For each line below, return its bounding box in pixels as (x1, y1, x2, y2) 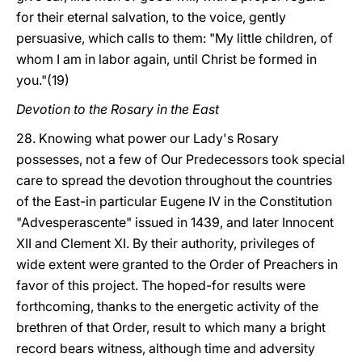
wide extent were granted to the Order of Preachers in (16, 256, 338, 272)
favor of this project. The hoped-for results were (16, 277, 305, 293)
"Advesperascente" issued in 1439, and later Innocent (16, 214, 334, 230)
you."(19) (16, 72, 69, 88)
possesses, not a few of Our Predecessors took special (16, 151, 345, 167)
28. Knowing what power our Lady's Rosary (16, 130, 279, 146)
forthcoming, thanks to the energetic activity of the (16, 298, 318, 314)
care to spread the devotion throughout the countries (16, 172, 332, 188)
